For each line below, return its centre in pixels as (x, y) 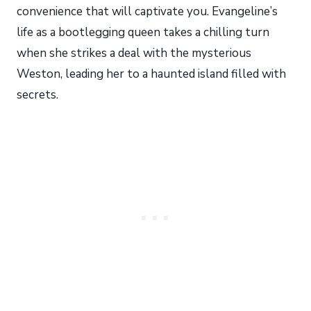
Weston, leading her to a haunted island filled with (151, 74)
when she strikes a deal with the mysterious (134, 53)
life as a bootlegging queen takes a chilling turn (143, 33)
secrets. (37, 95)
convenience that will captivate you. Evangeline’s (147, 12)
